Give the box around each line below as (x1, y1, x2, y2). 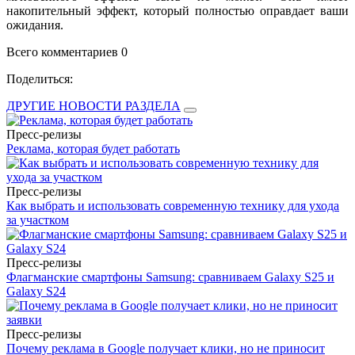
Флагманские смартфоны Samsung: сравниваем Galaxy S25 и (6, 269, 334, 284)
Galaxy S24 (6, 284, 66, 298)
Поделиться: (6, 71, 73, 86)
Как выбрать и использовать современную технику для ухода (6, 198, 339, 212)
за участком (6, 212, 69, 227)
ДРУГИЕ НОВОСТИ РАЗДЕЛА (6, 98, 181, 113)
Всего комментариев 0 (6, 44, 128, 59)
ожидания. (6, 17, 63, 32)
